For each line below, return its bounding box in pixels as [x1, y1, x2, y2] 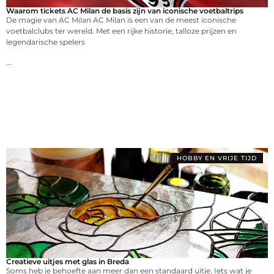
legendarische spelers [6, 37, 85, 47]
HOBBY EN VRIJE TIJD [177, 154, 257, 163]
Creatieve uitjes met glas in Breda [6, 257, 129, 267]
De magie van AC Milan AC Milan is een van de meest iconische [6, 15, 236, 25]
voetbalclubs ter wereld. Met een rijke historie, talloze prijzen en [6, 26, 237, 36]
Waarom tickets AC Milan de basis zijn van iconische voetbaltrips [6, 6, 243, 16]
